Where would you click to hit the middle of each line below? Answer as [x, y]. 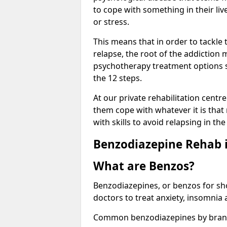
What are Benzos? [144, 166]
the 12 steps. [118, 78]
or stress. [111, 22]
